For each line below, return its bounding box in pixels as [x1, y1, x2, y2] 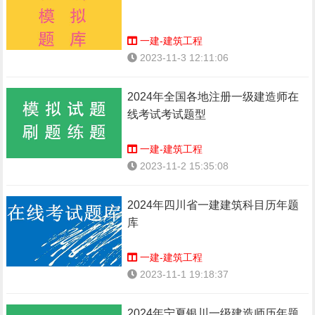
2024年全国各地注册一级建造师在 [127, 91, 300, 103]
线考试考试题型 [127, 108, 207, 120]
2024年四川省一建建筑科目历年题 [127, 199, 300, 211]
